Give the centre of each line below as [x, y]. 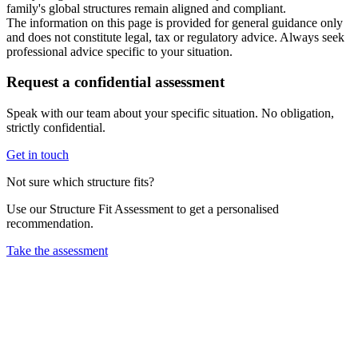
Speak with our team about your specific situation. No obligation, [170, 113]
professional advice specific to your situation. [119, 51]
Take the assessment [57, 251]
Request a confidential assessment [115, 82]
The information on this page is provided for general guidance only [175, 22]
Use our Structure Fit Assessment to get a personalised [143, 209]
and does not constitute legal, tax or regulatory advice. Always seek [175, 37]
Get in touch [38, 155]
